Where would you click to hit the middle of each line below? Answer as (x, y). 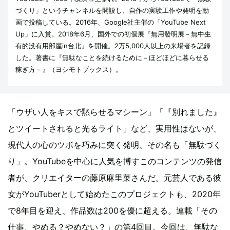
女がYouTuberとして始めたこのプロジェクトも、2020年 (114, 194)
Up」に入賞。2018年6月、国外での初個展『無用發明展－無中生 (113, 34)
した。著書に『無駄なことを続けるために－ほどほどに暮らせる (112, 57)
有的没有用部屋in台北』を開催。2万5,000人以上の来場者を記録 (113, 45)
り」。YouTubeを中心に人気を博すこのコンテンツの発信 (115, 161)
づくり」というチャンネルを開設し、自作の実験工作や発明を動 (112, 10)
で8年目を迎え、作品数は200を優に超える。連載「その (112, 210)
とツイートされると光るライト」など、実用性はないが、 (114, 128)
